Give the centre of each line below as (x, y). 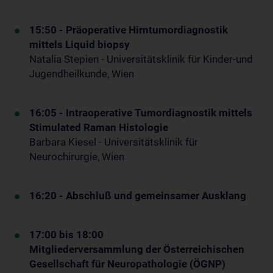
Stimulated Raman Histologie (99, 128)
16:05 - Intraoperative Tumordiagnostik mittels (141, 113)
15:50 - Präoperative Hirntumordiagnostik (129, 30)
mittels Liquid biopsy (80, 45)
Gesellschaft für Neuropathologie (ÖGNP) (127, 264)
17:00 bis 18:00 (66, 235)
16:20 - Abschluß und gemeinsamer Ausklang (138, 196)
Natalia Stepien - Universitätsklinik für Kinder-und (141, 59)
